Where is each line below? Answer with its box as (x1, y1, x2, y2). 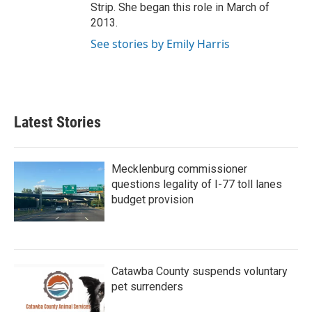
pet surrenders (111, 280, 183, 293)
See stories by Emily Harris (91, 36, 230, 52)
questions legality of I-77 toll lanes (111, 178, 282, 191)
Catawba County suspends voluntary (111, 265, 288, 278)
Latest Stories (14, 114, 101, 131)
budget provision (111, 193, 194, 206)
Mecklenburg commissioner (111, 162, 247, 175)
